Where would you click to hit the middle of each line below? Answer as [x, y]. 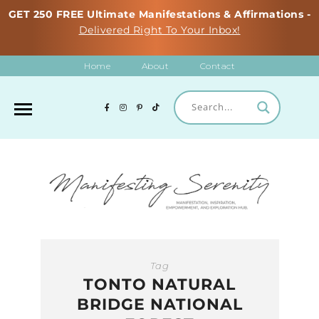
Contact [217, 66]
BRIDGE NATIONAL [159, 304]
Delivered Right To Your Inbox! [159, 30]
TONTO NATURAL [159, 284]
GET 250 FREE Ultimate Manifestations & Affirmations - [159, 14]
